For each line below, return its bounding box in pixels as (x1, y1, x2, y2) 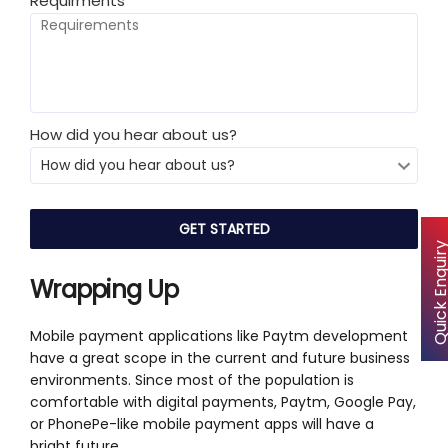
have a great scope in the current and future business (30, 347, 410, 368)
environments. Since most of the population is (30, 369, 354, 390)
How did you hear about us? (30, 123, 237, 145)
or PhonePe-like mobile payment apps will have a (30, 413, 374, 434)
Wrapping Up (30, 272, 179, 306)
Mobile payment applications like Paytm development (30, 325, 408, 346)
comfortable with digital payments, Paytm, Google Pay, (30, 391, 416, 412)
